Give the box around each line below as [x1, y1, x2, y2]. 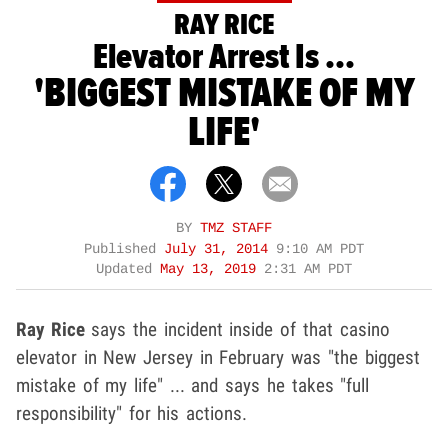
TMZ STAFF [200, 220, 272, 236]
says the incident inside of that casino [84, 317, 390, 341]
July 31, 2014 [164, 241, 276, 257]
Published [84, 241, 164, 257]
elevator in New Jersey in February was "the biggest [16, 345, 420, 369]
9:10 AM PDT [276, 241, 364, 257]
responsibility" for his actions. [16, 401, 248, 425]
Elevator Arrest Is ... [93, 35, 355, 80]
